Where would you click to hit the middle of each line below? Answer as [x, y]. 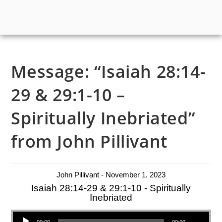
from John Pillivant [89, 141]
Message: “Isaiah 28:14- [109, 71]
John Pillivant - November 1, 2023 [111, 174]
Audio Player [23, 211]
